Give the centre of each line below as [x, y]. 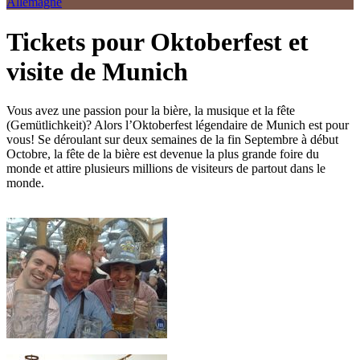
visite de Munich [97, 71]
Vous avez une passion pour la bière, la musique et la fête [151, 111]
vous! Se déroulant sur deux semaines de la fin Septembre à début [172, 140]
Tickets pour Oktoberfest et [157, 41]
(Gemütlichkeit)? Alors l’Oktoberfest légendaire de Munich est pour [178, 125]
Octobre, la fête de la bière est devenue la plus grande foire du [163, 154]
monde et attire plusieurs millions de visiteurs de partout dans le [166, 169]
